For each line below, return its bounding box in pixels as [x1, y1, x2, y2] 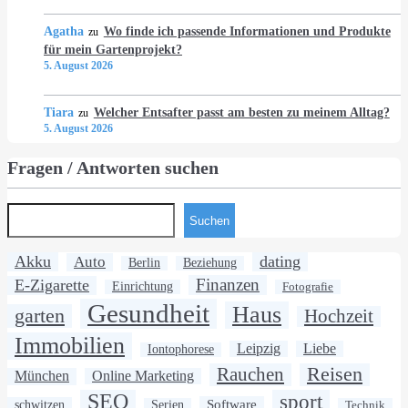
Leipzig [237, 341, 280, 357]
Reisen [307, 363, 362, 386]
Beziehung [183, 256, 237, 270]
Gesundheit [87, 299, 209, 329]
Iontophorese [148, 342, 214, 357]
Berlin [128, 256, 160, 270]
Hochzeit [304, 306, 373, 327]
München [15, 368, 69, 385]
